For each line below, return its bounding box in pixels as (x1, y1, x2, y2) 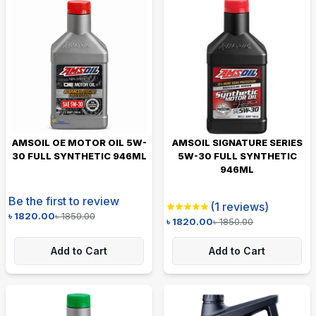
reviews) (219, 199, 269, 214)
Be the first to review (8, 193, 119, 208)
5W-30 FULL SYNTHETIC (177, 150, 297, 162)
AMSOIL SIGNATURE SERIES (171, 136, 303, 148)
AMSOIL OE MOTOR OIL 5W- (11, 136, 147, 148)
